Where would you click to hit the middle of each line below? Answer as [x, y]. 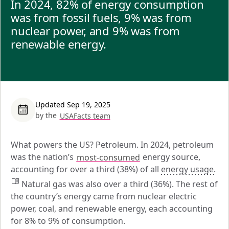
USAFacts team [85, 115]
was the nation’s [43, 157]
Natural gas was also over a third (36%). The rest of [119, 184]
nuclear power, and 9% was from [95, 31]
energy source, [170, 157]
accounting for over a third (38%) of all [86, 169]
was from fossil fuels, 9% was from [101, 17]
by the [46, 115]
